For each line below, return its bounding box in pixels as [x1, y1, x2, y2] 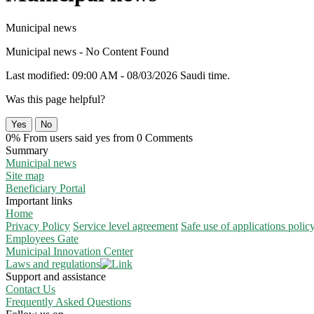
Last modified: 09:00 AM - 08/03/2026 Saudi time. [6, 69, 230, 82]
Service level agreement [73, 220, 178, 233]
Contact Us [6, 283, 55, 296]
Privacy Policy [6, 220, 70, 233]
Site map [6, 170, 44, 182]
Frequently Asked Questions [6, 296, 131, 308]
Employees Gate [6, 233, 78, 245]
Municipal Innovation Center [6, 245, 133, 258]
